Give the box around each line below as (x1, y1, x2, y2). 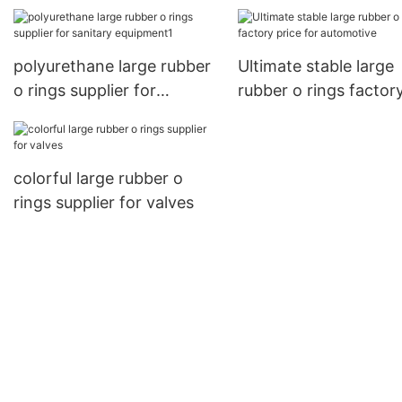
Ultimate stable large (237, 56, 394, 75)
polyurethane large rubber (13, 56, 211, 75)
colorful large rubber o (13, 168, 183, 188)
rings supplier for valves (13, 192, 194, 212)
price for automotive (237, 104, 393, 124)
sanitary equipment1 (13, 104, 167, 124)
